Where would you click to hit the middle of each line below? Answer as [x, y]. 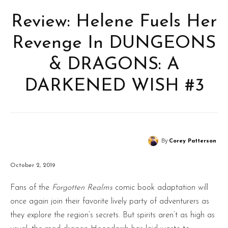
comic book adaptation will [160, 188]
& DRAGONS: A [114, 65]
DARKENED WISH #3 [114, 86]
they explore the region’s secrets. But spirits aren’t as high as [112, 215]
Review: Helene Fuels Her [114, 22]
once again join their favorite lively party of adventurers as [110, 201]
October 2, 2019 [33, 165]
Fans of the [31, 188]
